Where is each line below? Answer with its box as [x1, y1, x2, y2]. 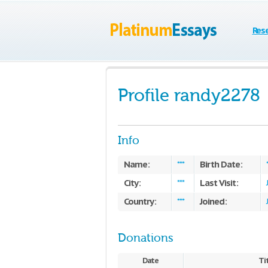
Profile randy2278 [118, 86, 260, 105]
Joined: [200, 196, 227, 207]
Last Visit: [200, 177, 238, 188]
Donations [118, 232, 173, 245]
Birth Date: [200, 159, 242, 170]
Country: [124, 196, 156, 207]
